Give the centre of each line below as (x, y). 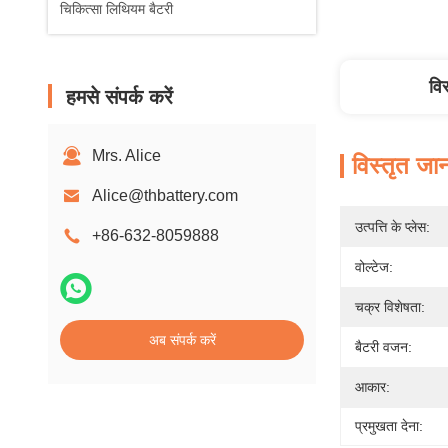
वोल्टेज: (374, 267)
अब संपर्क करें (182, 340)
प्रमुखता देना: (389, 426)
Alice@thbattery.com (165, 195)
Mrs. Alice (126, 155)
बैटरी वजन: (383, 347)
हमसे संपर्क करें (119, 97)
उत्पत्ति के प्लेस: (392, 227)
